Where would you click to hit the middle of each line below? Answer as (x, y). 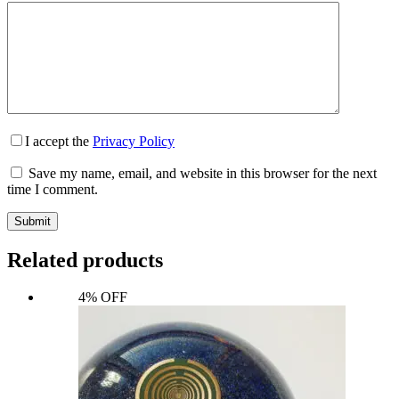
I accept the (59, 141)
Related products (85, 260)
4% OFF (103, 297)
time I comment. (53, 189)
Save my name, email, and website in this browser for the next (203, 173)
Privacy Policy (134, 141)
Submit (33, 221)
